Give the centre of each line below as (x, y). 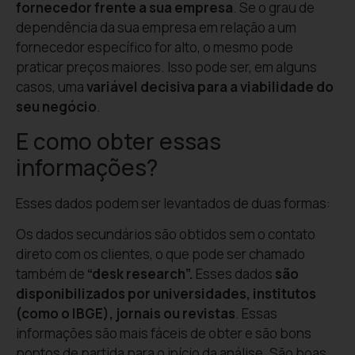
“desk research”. (140, 273)
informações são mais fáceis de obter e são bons (164, 333)
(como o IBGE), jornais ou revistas (126, 313)
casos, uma (51, 87)
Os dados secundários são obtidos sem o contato (166, 234)
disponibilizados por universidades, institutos (166, 293)
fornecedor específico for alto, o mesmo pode (155, 48)
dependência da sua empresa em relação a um (156, 28)
